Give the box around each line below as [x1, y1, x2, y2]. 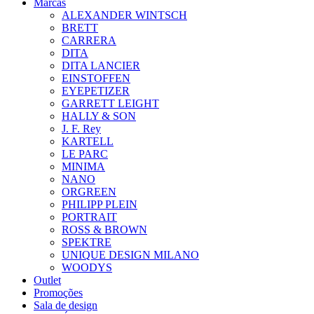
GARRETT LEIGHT [62, 97, 159, 109]
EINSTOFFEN [62, 71, 130, 84]
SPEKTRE [62, 235, 111, 248]
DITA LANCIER [62, 59, 140, 71]
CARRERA [62, 34, 116, 46]
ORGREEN [62, 185, 116, 198]
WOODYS [62, 261, 112, 273]
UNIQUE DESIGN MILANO [62, 248, 199, 261]
